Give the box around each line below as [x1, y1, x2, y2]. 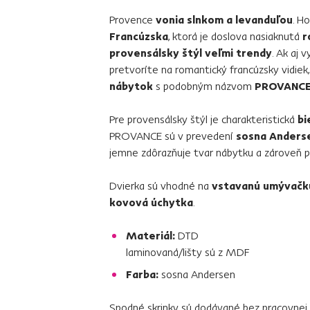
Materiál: [126, 228, 175, 242]
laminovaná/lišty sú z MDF [126, 244, 249, 259]
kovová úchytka [109, 194, 193, 209]
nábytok [109, 78, 153, 93]
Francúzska [109, 28, 168, 43]
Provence [109, 12, 156, 26]
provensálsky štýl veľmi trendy [109, 45, 272, 60]
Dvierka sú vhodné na [109, 178, 212, 192]
